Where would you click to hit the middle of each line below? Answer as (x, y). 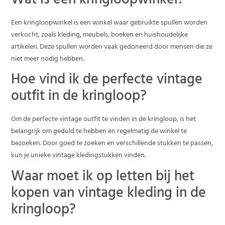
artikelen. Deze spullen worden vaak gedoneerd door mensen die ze (112, 48)
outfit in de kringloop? (79, 98)
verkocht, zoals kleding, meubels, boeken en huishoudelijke (100, 36)
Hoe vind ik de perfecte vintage (107, 81)
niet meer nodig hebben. (48, 60)
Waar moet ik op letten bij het (103, 178)
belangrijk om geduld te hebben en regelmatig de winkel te (99, 132)
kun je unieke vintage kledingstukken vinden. (79, 156)
